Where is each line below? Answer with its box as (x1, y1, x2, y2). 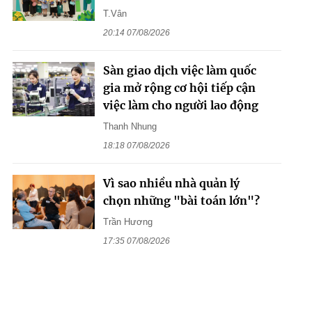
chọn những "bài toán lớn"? (102, 193, 260, 208)
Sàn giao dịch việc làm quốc (102, 63, 256, 77)
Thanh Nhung (102, 120, 157, 132)
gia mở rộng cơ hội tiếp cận (102, 80, 256, 95)
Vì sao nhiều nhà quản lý (102, 175, 240, 190)
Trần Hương (102, 216, 153, 227)
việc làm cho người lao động (102, 97, 258, 112)
